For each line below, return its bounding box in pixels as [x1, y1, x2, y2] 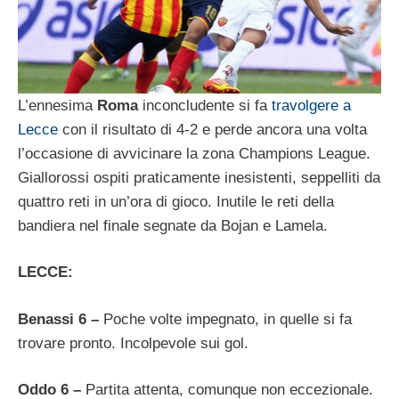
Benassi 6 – [18, 310, 103, 328]
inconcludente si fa [138, 96, 272, 114]
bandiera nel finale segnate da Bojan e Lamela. [18, 216, 328, 234]
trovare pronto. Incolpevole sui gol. [18, 334, 248, 352]
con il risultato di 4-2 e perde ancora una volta [58, 120, 367, 138]
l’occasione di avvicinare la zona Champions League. [18, 144, 370, 162]
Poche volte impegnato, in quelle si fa [103, 310, 352, 328]
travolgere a [272, 96, 351, 114]
